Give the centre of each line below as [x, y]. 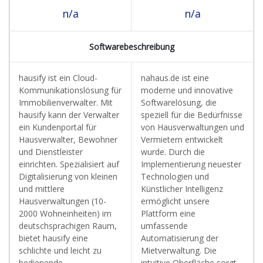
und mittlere [42, 189]
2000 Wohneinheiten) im [65, 213]
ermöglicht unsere [175, 201]
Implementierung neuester [191, 164]
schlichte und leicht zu [60, 250]
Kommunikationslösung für [70, 90]
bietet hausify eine [53, 238]
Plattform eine [168, 213]
